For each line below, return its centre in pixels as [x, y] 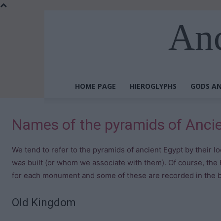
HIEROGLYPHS [153, 86]
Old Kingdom [44, 203]
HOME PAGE [95, 86]
